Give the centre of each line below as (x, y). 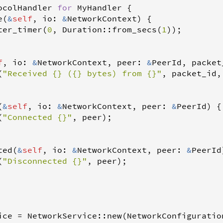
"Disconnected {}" (45, 161)
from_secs (134, 30)
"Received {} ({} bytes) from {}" (82, 73)
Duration (82, 30)
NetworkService (62, 216)
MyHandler (100, 8)
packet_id (194, 73)
